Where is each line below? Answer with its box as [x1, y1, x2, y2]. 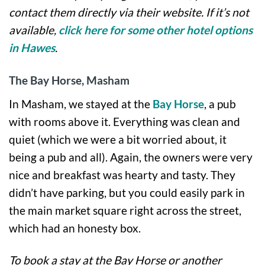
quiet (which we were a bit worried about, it [9, 132, 227, 146]
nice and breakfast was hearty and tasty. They [9, 167, 235, 182]
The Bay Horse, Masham [9, 73, 130, 87]
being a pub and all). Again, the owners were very [9, 150, 253, 164]
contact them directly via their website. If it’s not [9, 5, 249, 19]
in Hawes [9, 40, 55, 54]
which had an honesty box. [9, 221, 141, 235]
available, [9, 22, 59, 37]
